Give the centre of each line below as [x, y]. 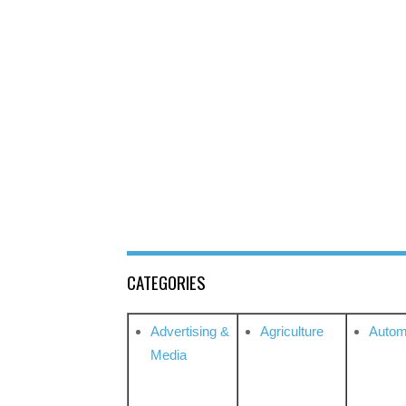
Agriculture [292, 332]
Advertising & [190, 332]
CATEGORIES [166, 282]
